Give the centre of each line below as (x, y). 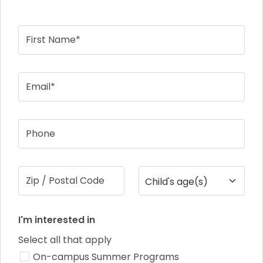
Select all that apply (65, 240)
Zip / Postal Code (65, 181)
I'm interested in (57, 220)
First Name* (53, 40)
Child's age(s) (176, 182)
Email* (41, 87)
